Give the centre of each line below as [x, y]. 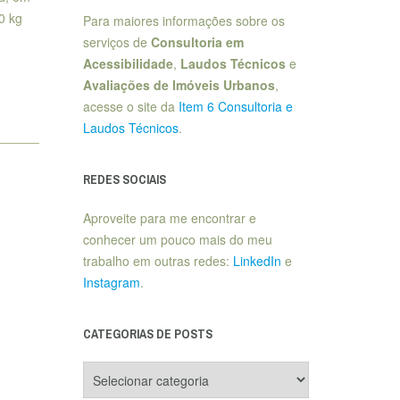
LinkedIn [257, 261]
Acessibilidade [128, 63]
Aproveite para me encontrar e [169, 218]
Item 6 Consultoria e [235, 106]
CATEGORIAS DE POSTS [147, 334]
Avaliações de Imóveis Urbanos [179, 85]
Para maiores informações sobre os [183, 21]
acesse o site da [130, 106]
